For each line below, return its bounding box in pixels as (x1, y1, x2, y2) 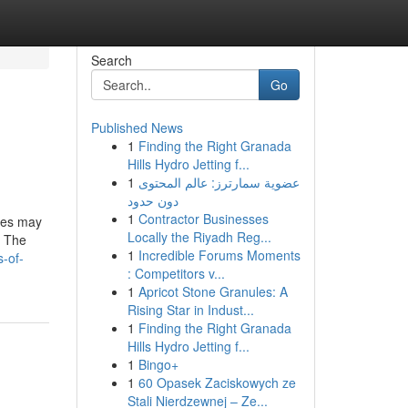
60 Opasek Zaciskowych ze (138, 373, 296, 392)
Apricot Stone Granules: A (138, 282, 288, 301)
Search (90, 51, 132, 69)
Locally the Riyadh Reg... (127, 228, 271, 246)
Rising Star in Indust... (127, 301, 254, 319)
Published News (90, 118, 183, 137)
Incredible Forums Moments (138, 246, 301, 264)
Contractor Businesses (138, 209, 269, 228)
